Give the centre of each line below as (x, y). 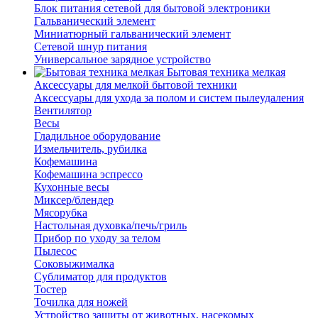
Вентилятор (63, 111)
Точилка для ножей (81, 302)
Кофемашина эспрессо (88, 175)
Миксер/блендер (74, 200)
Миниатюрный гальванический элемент (132, 34)
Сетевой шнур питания (91, 47)
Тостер (50, 290)
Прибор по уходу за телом (97, 238)
